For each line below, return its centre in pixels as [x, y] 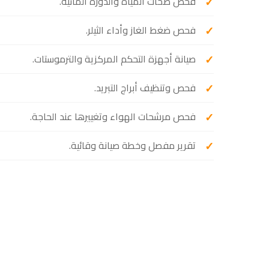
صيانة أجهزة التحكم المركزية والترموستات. [114, 59]
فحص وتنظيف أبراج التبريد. [145, 88]
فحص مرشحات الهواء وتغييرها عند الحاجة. [113, 116]
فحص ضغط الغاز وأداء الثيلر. [141, 30]
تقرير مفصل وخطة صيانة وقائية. [132, 145]
